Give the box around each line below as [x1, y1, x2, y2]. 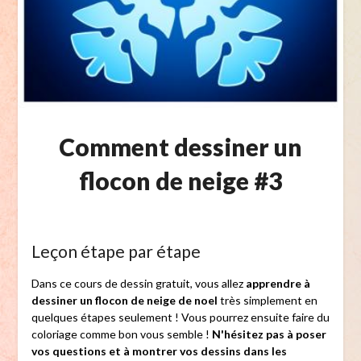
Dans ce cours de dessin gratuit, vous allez [31, 276, 246, 291]
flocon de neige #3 [79, 166, 282, 196]
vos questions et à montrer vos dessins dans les [31, 344, 287, 359]
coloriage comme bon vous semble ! [31, 327, 212, 342]
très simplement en [217, 293, 317, 308]
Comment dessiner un [59, 132, 302, 162]
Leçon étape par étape [31, 241, 201, 262]
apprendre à [245, 276, 310, 291]
